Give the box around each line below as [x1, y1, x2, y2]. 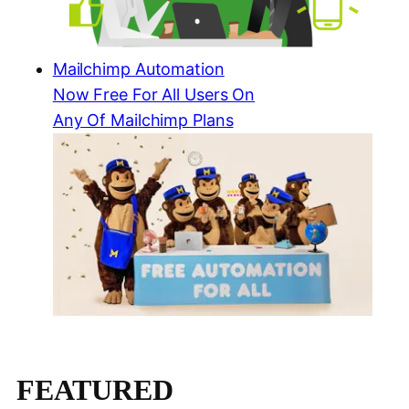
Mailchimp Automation [52, 59, 225, 79]
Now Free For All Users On [52, 85, 256, 105]
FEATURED [16, 373, 173, 407]
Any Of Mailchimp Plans [52, 110, 234, 131]
